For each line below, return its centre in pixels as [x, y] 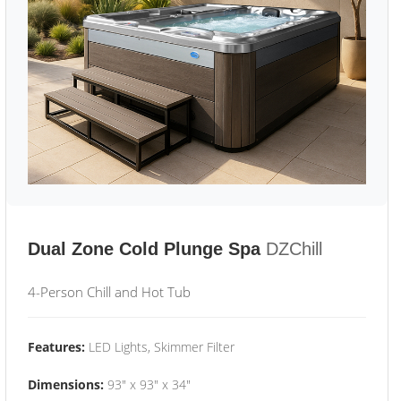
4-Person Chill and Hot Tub [109, 292]
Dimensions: [66, 384]
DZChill [294, 249]
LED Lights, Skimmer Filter [160, 347]
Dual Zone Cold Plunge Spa [144, 249]
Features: [56, 347]
